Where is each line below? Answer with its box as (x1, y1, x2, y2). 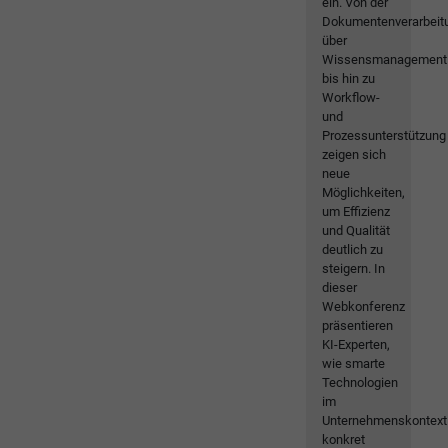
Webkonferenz (322, 299, 406, 315)
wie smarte (322, 356, 386, 372)
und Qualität (322, 223, 391, 239)
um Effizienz (322, 204, 391, 220)
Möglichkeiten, (322, 185, 406, 201)
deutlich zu (322, 242, 384, 258)
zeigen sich (322, 147, 387, 163)
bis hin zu (322, 71, 376, 87)
